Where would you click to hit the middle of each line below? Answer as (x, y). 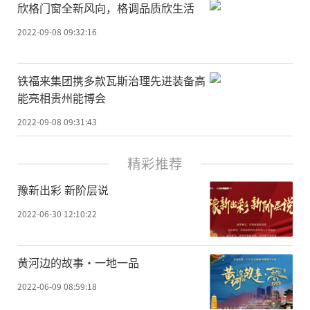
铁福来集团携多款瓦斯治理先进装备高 (111, 81)
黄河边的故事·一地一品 (78, 262)
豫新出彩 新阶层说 (63, 190)
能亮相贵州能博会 (62, 98)
